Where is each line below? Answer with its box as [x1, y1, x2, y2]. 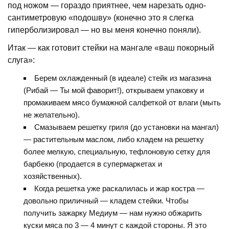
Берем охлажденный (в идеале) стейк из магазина [34, 74, 211, 83]
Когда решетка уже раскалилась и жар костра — [34, 184, 204, 193]
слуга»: [8, 56, 35, 65]
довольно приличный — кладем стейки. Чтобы [23, 196, 189, 205]
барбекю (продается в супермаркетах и [23, 159, 162, 169]
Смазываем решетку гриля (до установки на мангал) [34, 123, 219, 132]
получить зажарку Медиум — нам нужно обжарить [23, 209, 202, 218]
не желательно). [23, 110, 80, 120]
